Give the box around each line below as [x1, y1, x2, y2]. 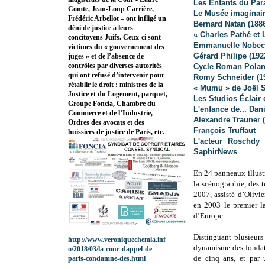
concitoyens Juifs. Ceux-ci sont [68, 33, 161, 42]
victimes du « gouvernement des [68, 43, 164, 51]
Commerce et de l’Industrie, [68, 109, 153, 118]
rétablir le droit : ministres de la [68, 80, 163, 89]
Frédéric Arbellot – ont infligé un [68, 14, 166, 23]
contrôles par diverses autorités [68, 62, 162, 70]
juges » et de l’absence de [68, 52, 144, 61]
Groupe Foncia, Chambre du [68, 99, 156, 108]
